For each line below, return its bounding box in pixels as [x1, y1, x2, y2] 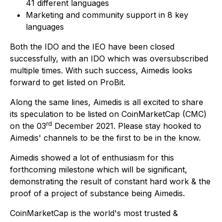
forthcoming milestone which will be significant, [10, 165, 187, 175]
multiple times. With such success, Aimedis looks [10, 65, 192, 76]
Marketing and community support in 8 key [26, 10, 188, 20]
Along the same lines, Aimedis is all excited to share [10, 97, 203, 108]
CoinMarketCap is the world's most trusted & [10, 208, 178, 219]
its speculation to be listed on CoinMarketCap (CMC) [10, 109, 207, 119]
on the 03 [10, 121, 46, 131]
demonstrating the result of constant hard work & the [10, 176, 211, 187]
